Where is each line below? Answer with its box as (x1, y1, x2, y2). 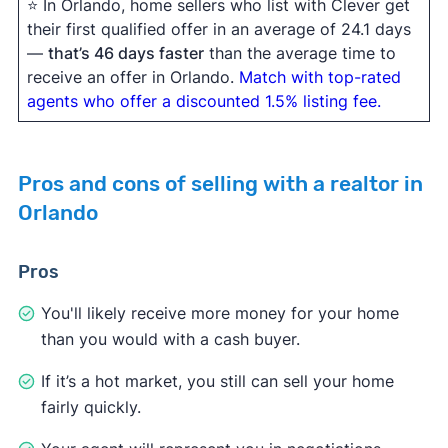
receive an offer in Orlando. (26, 66, 239, 87)
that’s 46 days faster (47, 42, 204, 63)
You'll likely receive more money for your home (40, 302, 399, 323)
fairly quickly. (40, 396, 141, 417)
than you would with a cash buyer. (40, 328, 300, 349)
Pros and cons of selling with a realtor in (17, 171, 423, 196)
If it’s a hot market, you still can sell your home (40, 370, 394, 391)
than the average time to (203, 42, 396, 63)
